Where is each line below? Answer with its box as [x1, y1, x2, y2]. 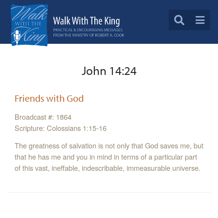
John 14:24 [81, 62, 137, 78]
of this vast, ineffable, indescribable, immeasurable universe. [15, 163, 200, 173]
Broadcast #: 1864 [15, 111, 72, 122]
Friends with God [15, 92, 84, 105]
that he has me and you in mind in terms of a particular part [15, 151, 197, 162]
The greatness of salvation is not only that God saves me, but [15, 140, 203, 151]
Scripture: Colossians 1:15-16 [15, 123, 107, 133]
